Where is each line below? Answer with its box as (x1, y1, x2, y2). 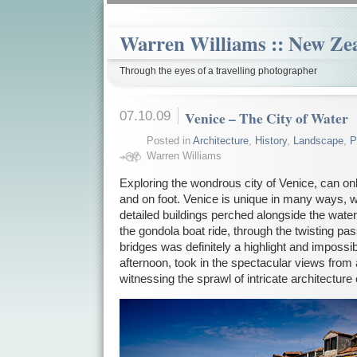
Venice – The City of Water (185, 107, 349, 128)
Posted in (146, 134, 193, 147)
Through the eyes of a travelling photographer (120, 65, 317, 76)
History (254, 134, 287, 147)
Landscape (292, 134, 343, 147)
